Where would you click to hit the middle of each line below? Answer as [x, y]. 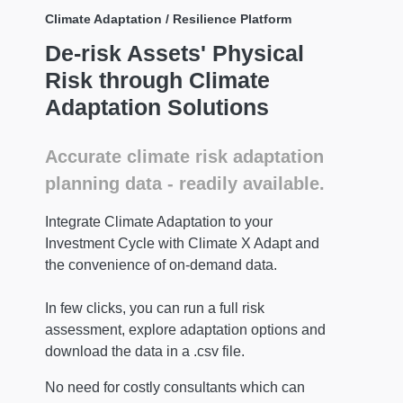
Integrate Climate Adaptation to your [159, 221]
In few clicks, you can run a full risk [155, 308]
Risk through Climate [157, 80]
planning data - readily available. [185, 183]
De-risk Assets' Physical [175, 53]
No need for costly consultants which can [175, 387]
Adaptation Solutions [157, 107]
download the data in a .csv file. [145, 351]
